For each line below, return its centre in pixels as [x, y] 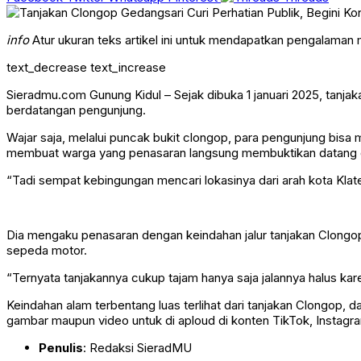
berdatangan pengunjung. [76, 110]
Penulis [61, 348]
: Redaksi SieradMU [137, 348]
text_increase [128, 68]
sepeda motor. [47, 251]
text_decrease [47, 68]
